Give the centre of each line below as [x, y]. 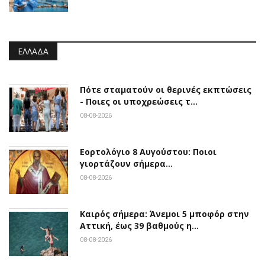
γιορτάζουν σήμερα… [126, 164]
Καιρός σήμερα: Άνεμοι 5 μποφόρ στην [164, 214]
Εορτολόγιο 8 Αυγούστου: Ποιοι [148, 152]
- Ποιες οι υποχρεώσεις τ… [139, 102]
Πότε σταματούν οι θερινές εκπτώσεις [166, 90]
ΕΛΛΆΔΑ [33, 51]
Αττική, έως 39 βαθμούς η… [139, 226]
